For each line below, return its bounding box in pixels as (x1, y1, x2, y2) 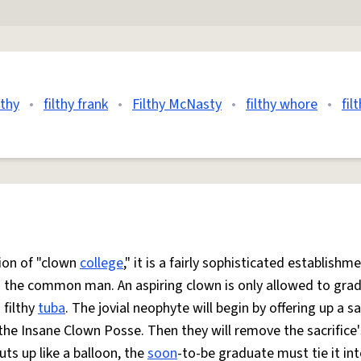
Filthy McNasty (132, 94, 222, 114)
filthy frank (44, 94, 108, 114)
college (80, 253, 123, 273)
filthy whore (246, 94, 317, 114)
